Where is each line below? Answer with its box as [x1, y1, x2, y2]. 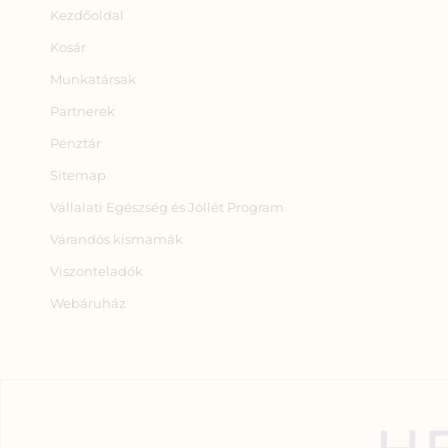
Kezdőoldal [50, 6, 124, 23]
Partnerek [50, 102, 115, 119]
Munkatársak [50, 70, 136, 87]
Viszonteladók [50, 262, 143, 279]
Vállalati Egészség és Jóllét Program [50, 198, 284, 215]
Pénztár [50, 134, 101, 151]
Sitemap [50, 166, 106, 183]
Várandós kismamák [50, 230, 183, 247]
